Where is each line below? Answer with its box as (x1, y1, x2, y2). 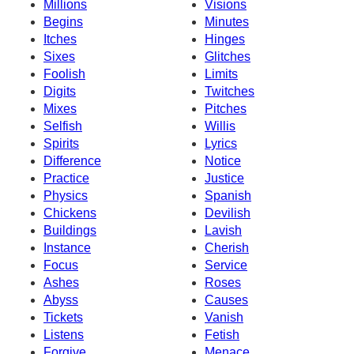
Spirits (43, 136, 79, 150)
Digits (43, 84, 76, 98)
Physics (43, 188, 88, 202)
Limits (205, 66, 238, 81)
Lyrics (205, 136, 237, 150)
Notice (205, 153, 241, 168)
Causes (205, 292, 248, 307)
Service (205, 258, 247, 272)
